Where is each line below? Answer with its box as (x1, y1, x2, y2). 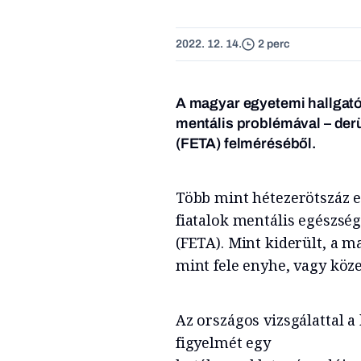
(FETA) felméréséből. (175, 135, 316, 151)
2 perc (257, 38, 290, 50)
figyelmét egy (175, 332, 271, 352)
